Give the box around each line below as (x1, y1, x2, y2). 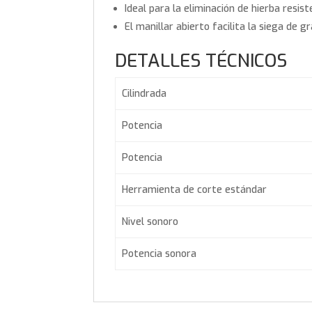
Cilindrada (121, 86, 166, 100)
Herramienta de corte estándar (121, 182, 267, 196)
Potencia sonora (121, 247, 196, 260)
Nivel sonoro (121, 214, 178, 228)
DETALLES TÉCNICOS (115, 48, 288, 73)
